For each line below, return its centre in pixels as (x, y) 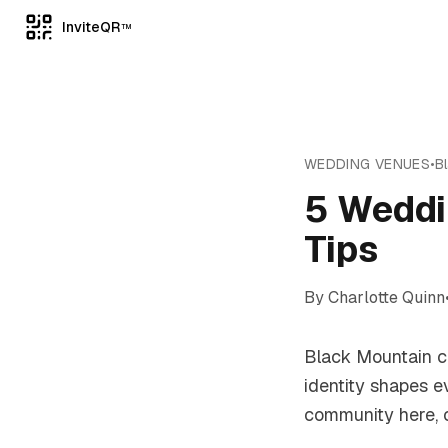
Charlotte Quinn (386, 297)
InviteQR (91, 27)
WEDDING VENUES (367, 164)
